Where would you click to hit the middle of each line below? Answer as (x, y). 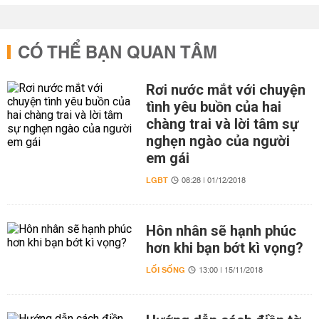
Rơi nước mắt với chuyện (225, 90)
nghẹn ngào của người (218, 141)
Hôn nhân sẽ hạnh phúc (221, 231)
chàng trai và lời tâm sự (222, 124)
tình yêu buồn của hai (213, 107)
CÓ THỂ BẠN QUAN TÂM (117, 53)
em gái (167, 158)
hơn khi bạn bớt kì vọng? (224, 248)
